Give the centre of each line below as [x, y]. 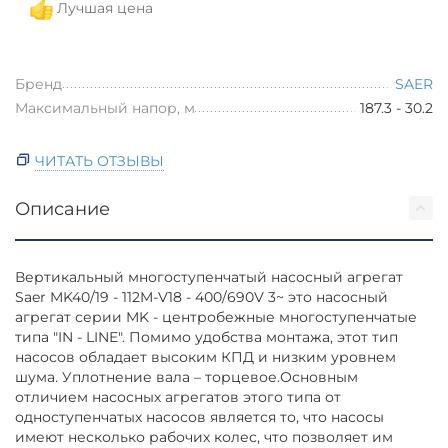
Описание [62, 208]
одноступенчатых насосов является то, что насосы [200, 416]
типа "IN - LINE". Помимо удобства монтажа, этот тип [207, 336]
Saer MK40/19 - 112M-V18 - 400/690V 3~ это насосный [202, 296]
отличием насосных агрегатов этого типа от [178, 396]
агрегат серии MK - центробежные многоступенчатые [216, 316]
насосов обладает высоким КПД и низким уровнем [206, 356]
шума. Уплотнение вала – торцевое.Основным [187, 376]
